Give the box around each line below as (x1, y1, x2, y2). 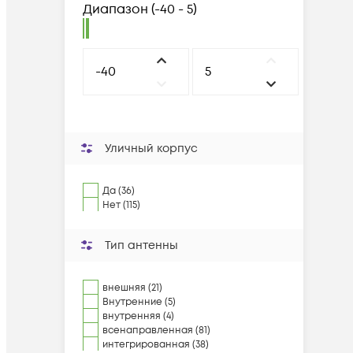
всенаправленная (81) (102, 324, 210, 337)
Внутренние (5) (102, 295, 176, 309)
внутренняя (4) (102, 310, 174, 323)
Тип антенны (105, 238, 178, 253)
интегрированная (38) (102, 338, 209, 351)
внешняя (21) (102, 281, 162, 295)
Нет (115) (102, 199, 140, 212)
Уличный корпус (105, 141, 198, 156)
